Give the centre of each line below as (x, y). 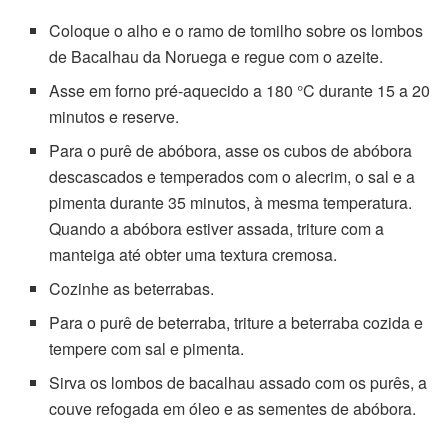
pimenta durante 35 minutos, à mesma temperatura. (231, 202)
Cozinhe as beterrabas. (132, 288)
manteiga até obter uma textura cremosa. (193, 254)
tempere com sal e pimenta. (147, 348)
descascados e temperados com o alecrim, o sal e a (232, 176)
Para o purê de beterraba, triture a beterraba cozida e (236, 322)
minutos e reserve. (114, 116)
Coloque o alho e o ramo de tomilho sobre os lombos (236, 30)
